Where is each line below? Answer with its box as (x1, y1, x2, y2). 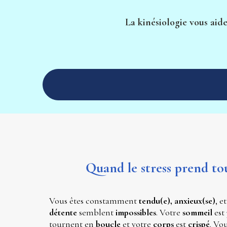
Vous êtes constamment (49, 195, 137, 207)
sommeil (182, 207, 214, 218)
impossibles (115, 207, 156, 218)
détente (49, 207, 79, 218)
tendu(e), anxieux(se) (136, 195, 215, 207)
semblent (79, 207, 116, 218)
